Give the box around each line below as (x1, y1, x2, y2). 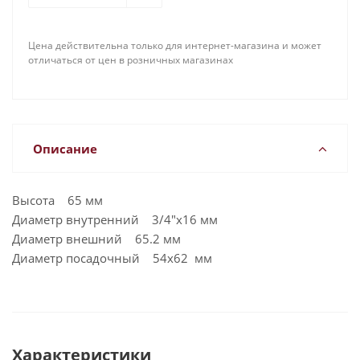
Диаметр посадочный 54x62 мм (12, 250, 212, 266)
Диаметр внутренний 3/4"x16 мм (12, 211, 218, 227)
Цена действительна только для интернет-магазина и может (28, 39, 321, 52)
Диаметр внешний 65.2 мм (12, 231, 181, 247)
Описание (33, 141, 97, 157)
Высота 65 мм (12, 192, 103, 208)
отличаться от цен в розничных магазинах (28, 53, 233, 67)
